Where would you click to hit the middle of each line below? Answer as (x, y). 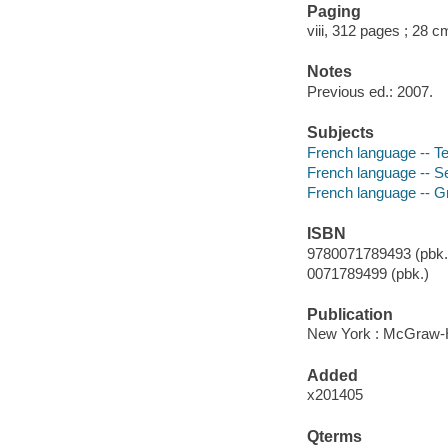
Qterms (334, 436)
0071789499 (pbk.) (367, 273)
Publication (349, 314)
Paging (333, 11)
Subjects (340, 133)
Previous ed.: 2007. (369, 91)
